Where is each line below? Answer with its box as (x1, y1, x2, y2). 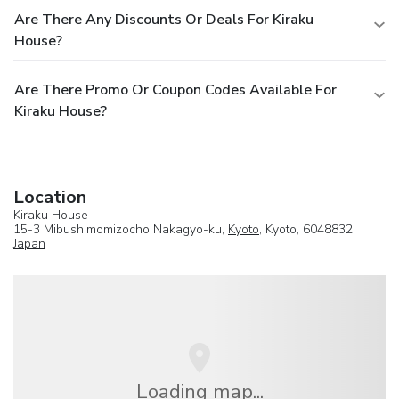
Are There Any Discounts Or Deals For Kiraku (14, 9, 313, 29)
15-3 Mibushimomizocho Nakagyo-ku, (13, 220, 228, 238)
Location (13, 184, 86, 209)
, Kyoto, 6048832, (259, 220, 355, 238)
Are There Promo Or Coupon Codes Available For (14, 79, 337, 100)
